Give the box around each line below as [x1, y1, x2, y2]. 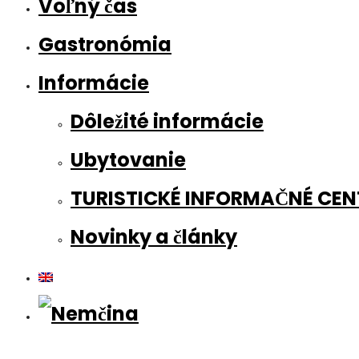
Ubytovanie [71, 147, 186, 173]
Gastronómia [38, 31, 171, 58]
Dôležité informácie [71, 108, 264, 135]
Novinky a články [71, 224, 237, 250]
